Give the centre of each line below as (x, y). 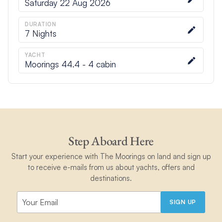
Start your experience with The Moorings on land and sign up (111, 156)
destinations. (111, 178)
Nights (43, 34)
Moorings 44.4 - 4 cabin (70, 64)
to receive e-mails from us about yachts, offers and (111, 167)
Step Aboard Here (111, 141)
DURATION (40, 25)
